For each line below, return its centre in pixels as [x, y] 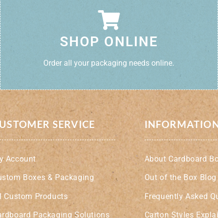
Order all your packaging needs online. [109, 63]
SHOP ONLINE [109, 41]
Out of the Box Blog [181, 178]
